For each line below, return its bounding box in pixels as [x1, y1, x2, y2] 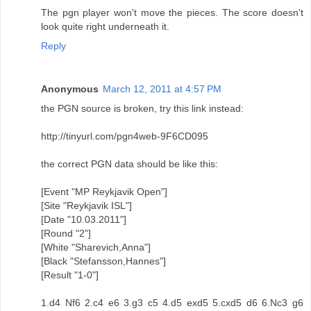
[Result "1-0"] [41, 269, 99, 280]
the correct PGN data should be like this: [41, 158, 218, 169]
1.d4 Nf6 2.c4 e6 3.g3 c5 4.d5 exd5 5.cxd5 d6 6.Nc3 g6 [41, 296, 303, 308]
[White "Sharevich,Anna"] [41, 241, 151, 253]
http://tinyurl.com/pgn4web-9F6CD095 [41, 130, 208, 142]
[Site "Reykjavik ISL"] [41, 199, 132, 211]
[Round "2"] [41, 227, 91, 239]
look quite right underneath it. [41, 20, 169, 32]
